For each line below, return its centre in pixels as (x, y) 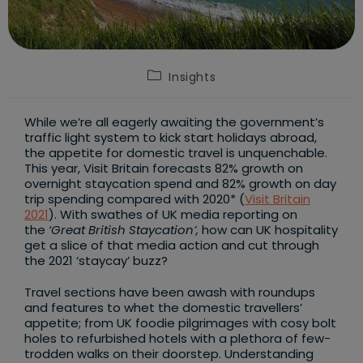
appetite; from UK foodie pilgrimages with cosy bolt (180, 322)
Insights (192, 77)
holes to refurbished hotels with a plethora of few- (177, 338)
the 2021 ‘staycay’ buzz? (96, 260)
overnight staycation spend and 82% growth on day (180, 183)
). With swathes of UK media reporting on (173, 214)
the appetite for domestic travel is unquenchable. (176, 152)
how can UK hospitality (268, 229)
